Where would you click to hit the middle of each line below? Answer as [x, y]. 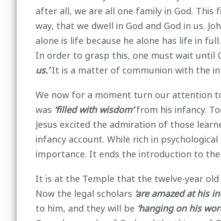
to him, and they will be [86, 209]
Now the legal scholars [85, 194]
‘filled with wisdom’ [95, 110]
